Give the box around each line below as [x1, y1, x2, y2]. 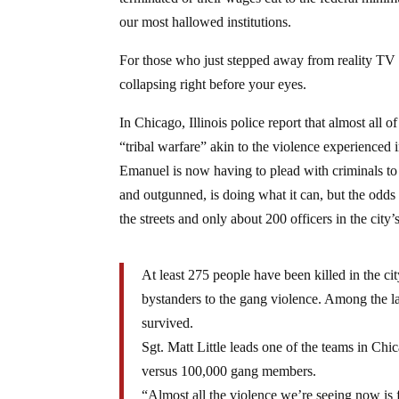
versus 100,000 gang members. [142, 362, 317, 379]
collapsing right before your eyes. [119, 76, 307, 92]
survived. [142, 314, 194, 330]
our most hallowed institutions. [119, 13, 292, 29]
